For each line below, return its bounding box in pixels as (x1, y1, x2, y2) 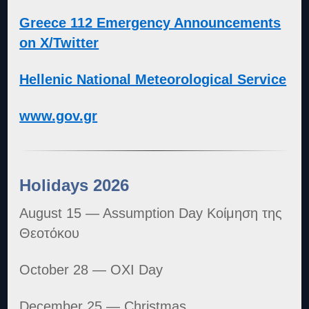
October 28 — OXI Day (19, 261, 163, 277)
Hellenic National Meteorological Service (19, 72, 287, 88)
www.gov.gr (19, 108, 98, 124)
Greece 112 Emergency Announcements (19, 15, 281, 31)
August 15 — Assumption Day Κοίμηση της (19, 205, 283, 221)
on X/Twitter (19, 35, 99, 51)
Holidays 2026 (19, 176, 130, 195)
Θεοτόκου (19, 225, 80, 241)
